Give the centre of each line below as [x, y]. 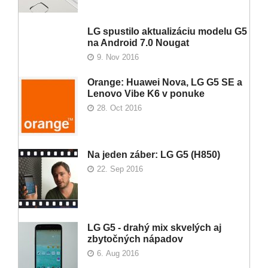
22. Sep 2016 [120, 169]
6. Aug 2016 [118, 253]
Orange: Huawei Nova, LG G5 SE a [165, 82]
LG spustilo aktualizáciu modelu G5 [167, 32]
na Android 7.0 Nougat [138, 43]
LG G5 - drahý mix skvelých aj [154, 227]
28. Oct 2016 [120, 108]
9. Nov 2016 [118, 57]
